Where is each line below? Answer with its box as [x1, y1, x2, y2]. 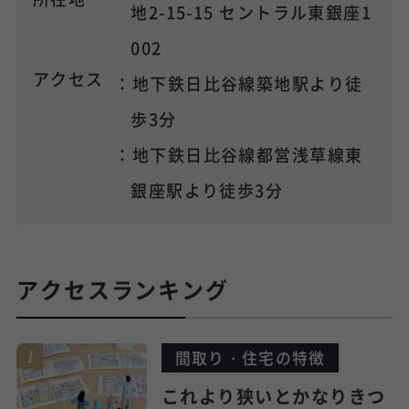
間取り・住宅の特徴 [174, 346, 326, 369]
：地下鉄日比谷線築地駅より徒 [114, 70, 363, 95]
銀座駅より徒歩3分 [131, 177, 284, 202]
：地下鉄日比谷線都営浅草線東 [114, 142, 363, 166]
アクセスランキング [16, 273, 230, 306]
